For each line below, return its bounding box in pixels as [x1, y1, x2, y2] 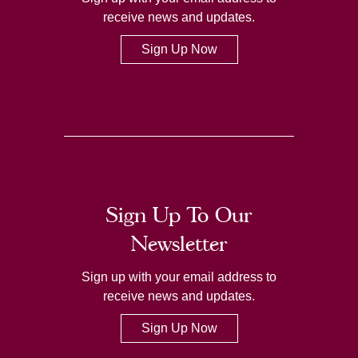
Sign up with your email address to [82, 269, 276, 284]
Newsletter [131, 230, 227, 256]
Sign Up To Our [106, 201, 252, 227]
